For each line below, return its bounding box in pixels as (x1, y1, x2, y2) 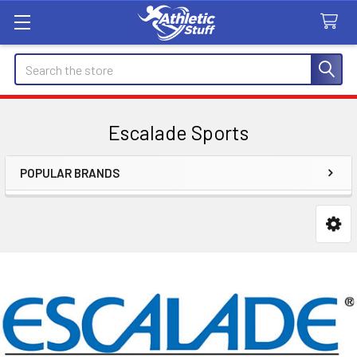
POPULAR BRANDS (20, 166, 120, 180)
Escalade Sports (108, 120, 249, 144)
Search (14, 55, 51, 70)
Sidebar (19, 184, 99, 213)
